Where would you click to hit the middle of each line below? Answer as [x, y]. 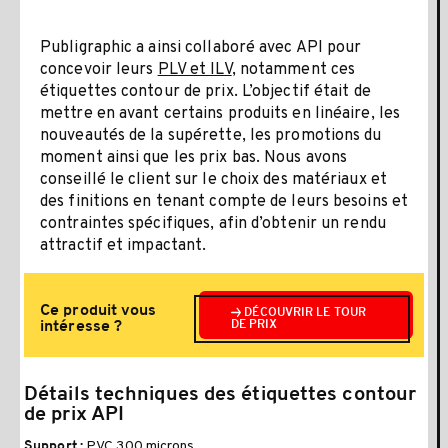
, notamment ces [293, 69]
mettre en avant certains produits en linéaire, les [220, 113]
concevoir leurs [99, 69]
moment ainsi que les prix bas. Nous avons [194, 157]
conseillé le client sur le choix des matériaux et [213, 179]
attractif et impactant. [123, 245]
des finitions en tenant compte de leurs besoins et [224, 201]
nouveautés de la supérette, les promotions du [211, 135]
